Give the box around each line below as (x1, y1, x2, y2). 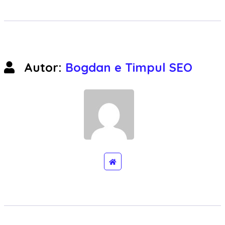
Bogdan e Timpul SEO (65, 60, 192, 75)
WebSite (116, 158, 139, 165)
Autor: (24, 60, 62, 75)
